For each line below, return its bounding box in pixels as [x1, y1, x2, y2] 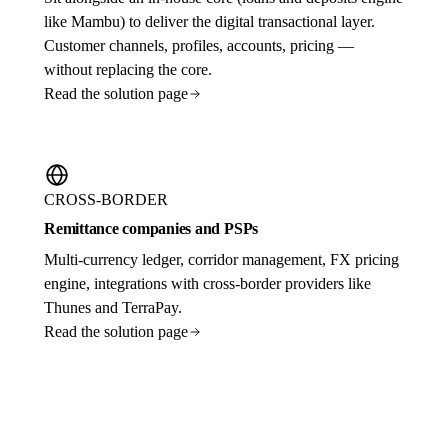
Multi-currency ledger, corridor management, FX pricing [44, 250, 399, 268]
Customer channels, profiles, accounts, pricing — [44, 36, 354, 54]
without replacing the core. [44, 60, 212, 78]
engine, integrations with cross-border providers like [44, 274, 371, 292]
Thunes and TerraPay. [44, 298, 182, 316]
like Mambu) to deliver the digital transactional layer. [44, 12, 375, 30]
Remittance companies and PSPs [44, 219, 259, 237]
